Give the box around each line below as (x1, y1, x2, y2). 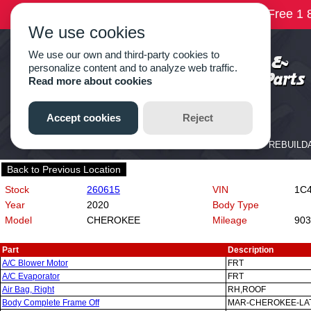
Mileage (212, 215, 247, 226)
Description (228, 245, 274, 255)
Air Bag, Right (2, 285, 54, 294)
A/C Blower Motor (2, 258, 68, 268)
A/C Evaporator (2, 271, 60, 281)
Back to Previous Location (7, 164, 121, 175)
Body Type (212, 199, 259, 210)
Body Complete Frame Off (2, 298, 99, 308)
